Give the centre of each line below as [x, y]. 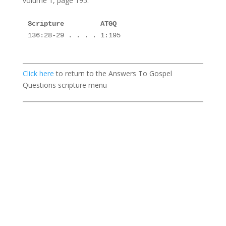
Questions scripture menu [65, 85]
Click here [38, 73]
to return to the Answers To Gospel [113, 73]
